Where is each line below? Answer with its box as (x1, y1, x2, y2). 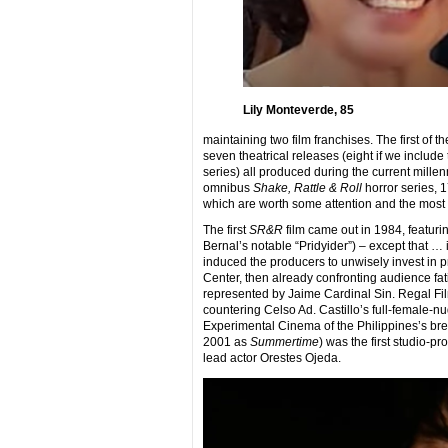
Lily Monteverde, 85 (242, 102, 354, 117)
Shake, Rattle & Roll (252, 181, 362, 195)
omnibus (202, 181, 253, 195)
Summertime (249, 335, 319, 349)
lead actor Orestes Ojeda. (202, 351, 341, 365)
